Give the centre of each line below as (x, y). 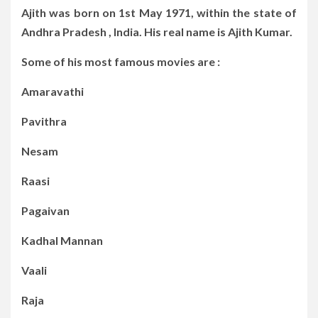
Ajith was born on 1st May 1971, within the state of (159, 12)
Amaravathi (53, 91)
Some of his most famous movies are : (121, 61)
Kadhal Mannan (62, 240)
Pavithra (44, 121)
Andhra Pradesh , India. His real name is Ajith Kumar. (157, 31)
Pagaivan (45, 210)
